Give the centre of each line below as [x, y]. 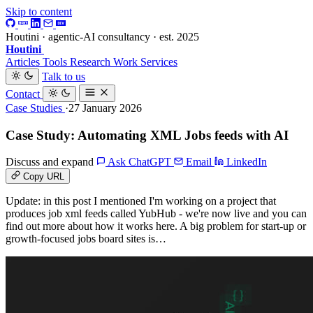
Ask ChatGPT [139, 162]
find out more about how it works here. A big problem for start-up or [156, 226]
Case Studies [35, 108]
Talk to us [64, 77]
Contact [24, 94]
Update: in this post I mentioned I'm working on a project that [141, 201]
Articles [24, 62]
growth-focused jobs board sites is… [86, 239]
